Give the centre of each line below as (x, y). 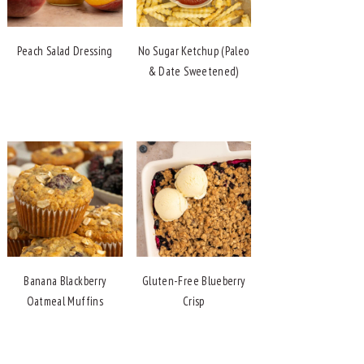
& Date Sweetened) (193, 71)
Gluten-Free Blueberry (193, 280)
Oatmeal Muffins (65, 301)
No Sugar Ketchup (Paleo (194, 51)
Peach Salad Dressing (65, 51)
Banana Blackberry (65, 280)
